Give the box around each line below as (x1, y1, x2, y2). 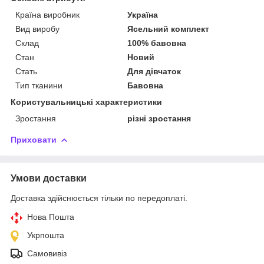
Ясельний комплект (127, 24, 210, 34)
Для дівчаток (127, 66, 181, 76)
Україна (127, 9, 159, 19)
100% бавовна (127, 38, 187, 48)
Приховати (11, 134, 57, 144)
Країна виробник (15, 9, 80, 19)
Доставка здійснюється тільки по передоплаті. (11, 193, 187, 203)
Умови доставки (11, 173, 87, 183)
